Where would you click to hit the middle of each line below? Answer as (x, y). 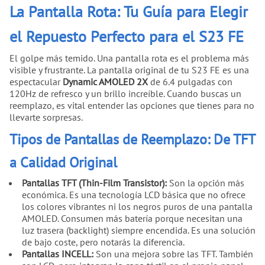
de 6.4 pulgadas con (190, 82)
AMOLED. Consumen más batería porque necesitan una (132, 218)
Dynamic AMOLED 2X (105, 82)
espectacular (36, 82)
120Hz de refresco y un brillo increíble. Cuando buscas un (125, 94)
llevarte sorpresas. (46, 117)
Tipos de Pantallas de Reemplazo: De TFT (132, 140)
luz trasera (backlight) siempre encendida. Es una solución (138, 230)
